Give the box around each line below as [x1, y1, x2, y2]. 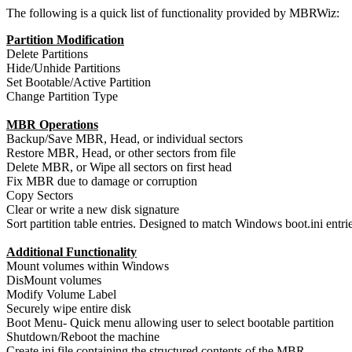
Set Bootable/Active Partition [6, 75, 151, 89]
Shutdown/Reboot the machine [6, 330, 159, 343]
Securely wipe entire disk [6, 302, 131, 315]
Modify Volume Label [6, 288, 116, 301]
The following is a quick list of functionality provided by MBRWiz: [6, 6, 339, 20]
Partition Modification [6, 33, 124, 46]
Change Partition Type [6, 90, 118, 103]
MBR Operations [6, 118, 98, 131]
